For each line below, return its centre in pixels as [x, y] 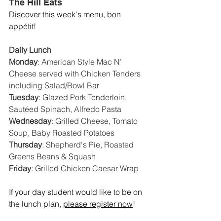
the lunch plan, [36, 204]
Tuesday [24, 97]
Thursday [25, 145]
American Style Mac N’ [83, 62]
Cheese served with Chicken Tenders [76, 74]
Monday [23, 62]
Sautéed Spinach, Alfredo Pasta [65, 109]
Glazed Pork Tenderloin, [86, 97]
